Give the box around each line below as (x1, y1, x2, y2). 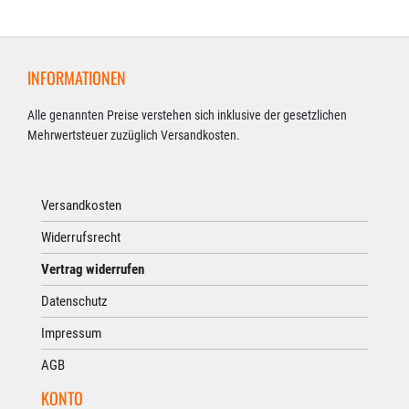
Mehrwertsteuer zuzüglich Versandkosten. (27, 128, 240, 142)
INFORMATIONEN (27, 66, 126, 89)
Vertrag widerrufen (41, 261, 144, 278)
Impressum (41, 325, 101, 341)
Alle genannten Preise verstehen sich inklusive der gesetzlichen (27, 108, 347, 122)
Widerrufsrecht (41, 229, 121, 246)
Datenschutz (41, 293, 108, 309)
